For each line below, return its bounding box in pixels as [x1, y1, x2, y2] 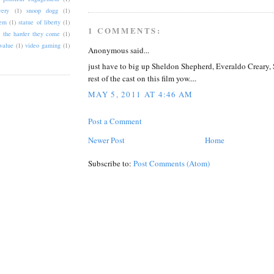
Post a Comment [88, 115, 142, 127]
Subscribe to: [88, 157, 133, 169]
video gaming [24, 41, 61, 50]
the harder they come [2, 29, 61, 39]
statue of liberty [18, 18, 61, 27]
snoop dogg [26, 6, 58, 15]
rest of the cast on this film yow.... [88, 73, 196, 84]
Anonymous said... [88, 44, 149, 56]
